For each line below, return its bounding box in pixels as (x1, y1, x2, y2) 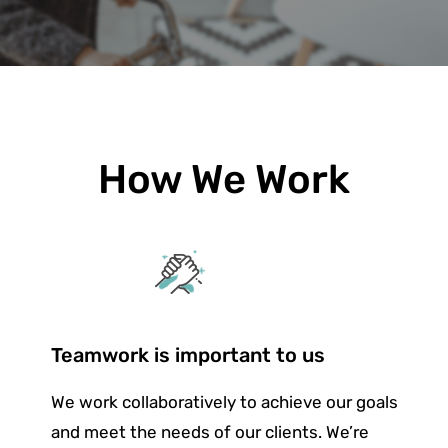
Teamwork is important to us (50, 343, 325, 367)
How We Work (98, 156, 350, 203)
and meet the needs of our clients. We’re (50, 422, 369, 442)
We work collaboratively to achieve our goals (50, 392, 398, 412)
